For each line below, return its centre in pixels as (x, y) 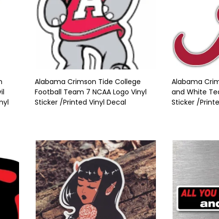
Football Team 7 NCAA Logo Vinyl (91, 92)
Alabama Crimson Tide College (88, 82)
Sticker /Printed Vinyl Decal (80, 102)
